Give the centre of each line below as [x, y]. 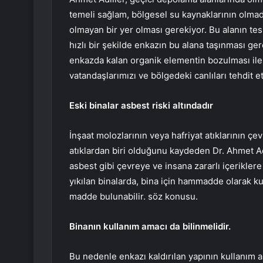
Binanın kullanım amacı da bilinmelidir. [150, 227]
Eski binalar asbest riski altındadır [141, 106]
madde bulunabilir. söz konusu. [134, 197]
